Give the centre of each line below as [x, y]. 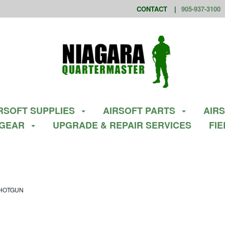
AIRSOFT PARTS [140, 110]
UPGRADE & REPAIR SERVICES [122, 125]
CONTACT [152, 9]
